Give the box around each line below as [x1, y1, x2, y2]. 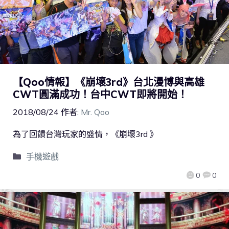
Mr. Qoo [81, 107, 109, 118]
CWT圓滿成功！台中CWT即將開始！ [13, 88, 188, 101]
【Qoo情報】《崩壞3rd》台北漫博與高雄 [13, 76, 204, 89]
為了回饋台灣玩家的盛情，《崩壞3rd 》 [13, 129, 158, 140]
